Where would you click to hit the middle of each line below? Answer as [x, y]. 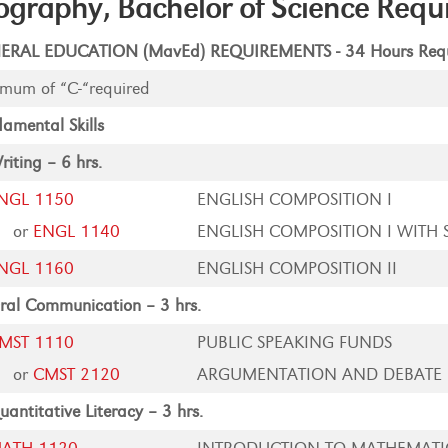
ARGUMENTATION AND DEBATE [320, 374]
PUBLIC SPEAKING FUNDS [295, 342]
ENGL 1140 [77, 231]
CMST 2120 [77, 374]
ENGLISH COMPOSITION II [297, 268]
